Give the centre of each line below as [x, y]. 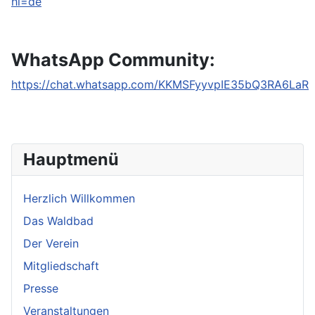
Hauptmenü [71, 159]
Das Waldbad [58, 220]
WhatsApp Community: [113, 59]
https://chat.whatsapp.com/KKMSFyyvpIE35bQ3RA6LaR [160, 84]
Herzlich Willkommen [79, 198]
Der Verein [51, 243]
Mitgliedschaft [61, 265]
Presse [41, 288]
